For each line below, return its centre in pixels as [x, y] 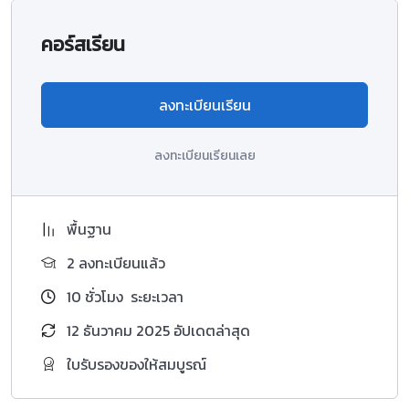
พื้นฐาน [89, 229]
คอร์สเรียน [83, 44]
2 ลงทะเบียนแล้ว [116, 262]
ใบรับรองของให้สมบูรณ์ [136, 364]
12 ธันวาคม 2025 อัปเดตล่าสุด [158, 330]
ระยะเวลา [155, 296]
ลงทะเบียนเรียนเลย [204, 155]
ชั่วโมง [102, 296]
